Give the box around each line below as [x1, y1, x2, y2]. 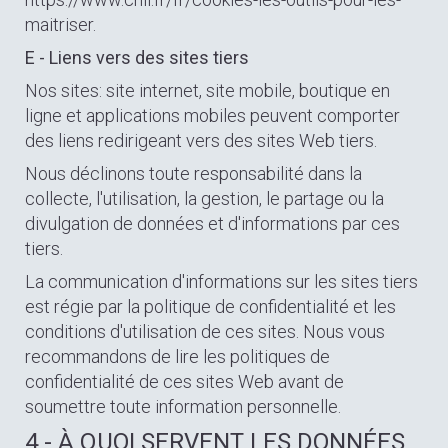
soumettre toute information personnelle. [25, 396, 341, 417]
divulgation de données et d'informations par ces [25, 213, 400, 234]
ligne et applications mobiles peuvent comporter [25, 105, 400, 126]
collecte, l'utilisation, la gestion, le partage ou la [25, 188, 384, 209]
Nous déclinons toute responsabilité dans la [25, 163, 362, 184]
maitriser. [25, 14, 96, 35]
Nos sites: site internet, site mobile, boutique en [25, 80, 390, 101]
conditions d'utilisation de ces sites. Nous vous [25, 321, 385, 342]
